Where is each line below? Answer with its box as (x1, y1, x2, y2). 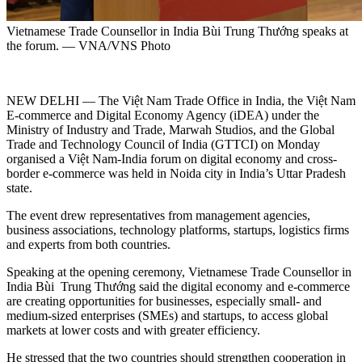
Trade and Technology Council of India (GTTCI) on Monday (6, 137, 320, 152)
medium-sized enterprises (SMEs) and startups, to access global (6, 309, 328, 323)
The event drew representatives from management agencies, (6, 208, 310, 223)
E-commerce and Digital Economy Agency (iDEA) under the (6, 108, 319, 123)
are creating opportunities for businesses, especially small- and (6, 294, 322, 309)
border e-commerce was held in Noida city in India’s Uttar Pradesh (6, 166, 346, 181)
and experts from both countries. (6, 238, 170, 252)
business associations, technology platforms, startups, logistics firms (6, 223, 349, 238)
